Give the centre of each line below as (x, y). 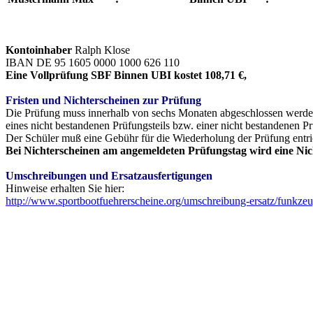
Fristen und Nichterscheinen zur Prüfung (103, 101)
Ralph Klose (102, 50)
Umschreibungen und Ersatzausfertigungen (109, 176)
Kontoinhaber (39, 50)
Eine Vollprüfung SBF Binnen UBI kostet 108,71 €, (128, 75)
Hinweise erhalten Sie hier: (65, 189)
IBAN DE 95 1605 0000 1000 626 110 (94, 63)
